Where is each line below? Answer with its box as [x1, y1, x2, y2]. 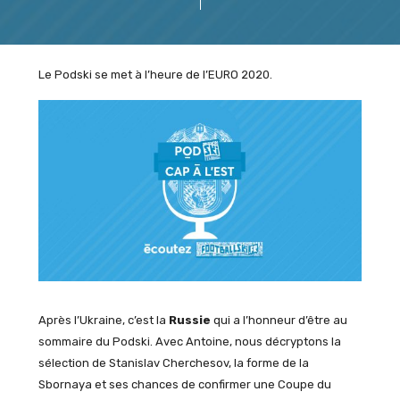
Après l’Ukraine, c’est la [37, 312, 169, 327]
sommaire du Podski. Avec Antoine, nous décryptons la [37, 334, 341, 348]
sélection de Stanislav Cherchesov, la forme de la [37, 355, 309, 370]
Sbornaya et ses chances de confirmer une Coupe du [37, 377, 331, 391]
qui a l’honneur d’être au [210, 312, 347, 327]
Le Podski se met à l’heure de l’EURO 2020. [37, 67, 272, 81]
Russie [168, 312, 211, 327]
